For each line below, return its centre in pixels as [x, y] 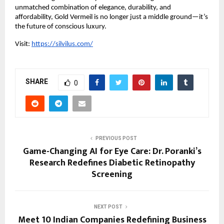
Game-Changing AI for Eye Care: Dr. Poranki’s [112, 151]
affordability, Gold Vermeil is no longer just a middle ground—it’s [111, 17]
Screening [112, 174]
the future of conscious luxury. [61, 26]
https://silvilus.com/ [62, 44]
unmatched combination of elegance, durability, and [93, 7]
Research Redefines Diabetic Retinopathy [112, 163]
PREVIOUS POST [116, 138]
